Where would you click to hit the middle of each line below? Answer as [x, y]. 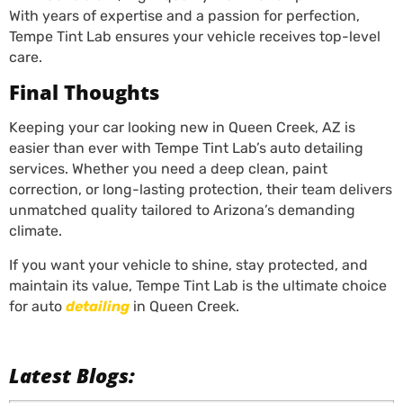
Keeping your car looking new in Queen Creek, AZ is [182, 127]
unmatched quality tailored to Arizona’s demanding [182, 210]
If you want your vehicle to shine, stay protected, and [188, 265]
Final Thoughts [84, 92]
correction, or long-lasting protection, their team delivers [201, 189]
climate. [36, 231]
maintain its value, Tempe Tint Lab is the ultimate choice [198, 286]
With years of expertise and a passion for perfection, [184, 16]
